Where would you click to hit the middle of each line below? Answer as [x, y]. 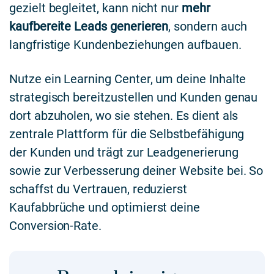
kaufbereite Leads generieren [89, 27]
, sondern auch [208, 27]
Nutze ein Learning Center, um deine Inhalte [128, 79]
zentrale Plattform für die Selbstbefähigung [127, 134]
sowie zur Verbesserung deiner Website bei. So [136, 171]
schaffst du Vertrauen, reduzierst [98, 189]
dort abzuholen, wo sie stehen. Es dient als [124, 116]
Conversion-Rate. [56, 226]
